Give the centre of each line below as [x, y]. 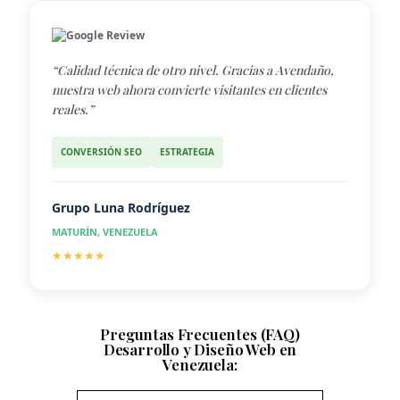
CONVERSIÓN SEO [101, 151]
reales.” [73, 109]
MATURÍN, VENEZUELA [105, 231]
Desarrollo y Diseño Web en [200, 349]
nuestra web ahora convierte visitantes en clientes [189, 89]
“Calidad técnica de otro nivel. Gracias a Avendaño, [193, 70]
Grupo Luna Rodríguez [121, 207]
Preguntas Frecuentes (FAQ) [200, 333]
